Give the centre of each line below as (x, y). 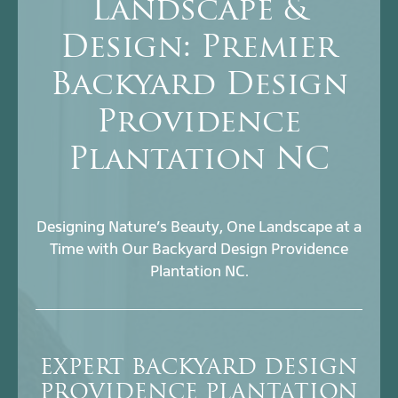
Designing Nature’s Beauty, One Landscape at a (199, 227)
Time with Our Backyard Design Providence (199, 249)
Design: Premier (199, 50)
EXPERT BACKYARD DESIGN (199, 369)
